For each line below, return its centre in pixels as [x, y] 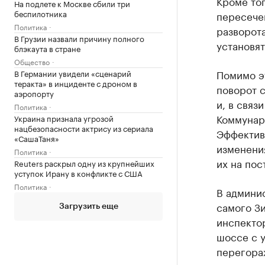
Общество [32, 61]
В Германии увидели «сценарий [73, 73]
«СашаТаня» [37, 138]
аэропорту [34, 93]
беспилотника [41, 13]
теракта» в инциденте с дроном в [76, 83]
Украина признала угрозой [64, 118]
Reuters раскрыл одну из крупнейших [84, 163]
